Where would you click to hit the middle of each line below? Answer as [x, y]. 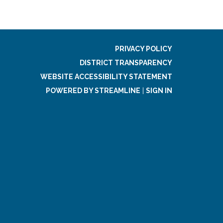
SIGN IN [159, 90]
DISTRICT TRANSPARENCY [126, 62]
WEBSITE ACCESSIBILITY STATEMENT [106, 76]
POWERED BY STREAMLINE [93, 90]
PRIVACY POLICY [144, 49]
